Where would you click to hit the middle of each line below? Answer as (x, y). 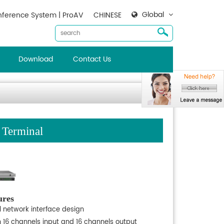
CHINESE (107, 15)
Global (153, 15)
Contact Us (92, 59)
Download (35, 59)
